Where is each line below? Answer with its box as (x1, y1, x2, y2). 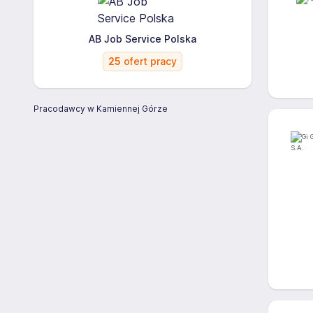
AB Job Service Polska (89, 33, 196, 45)
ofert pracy (121, 55, 177, 67)
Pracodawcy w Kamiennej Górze (34, 103, 168, 114)
